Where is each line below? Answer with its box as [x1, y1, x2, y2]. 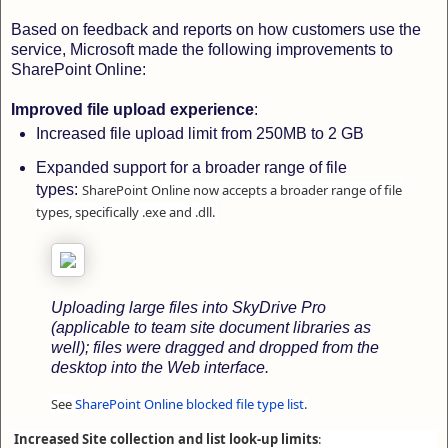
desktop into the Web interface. [51, 358, 269, 376]
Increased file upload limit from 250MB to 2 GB [35, 125, 364, 143]
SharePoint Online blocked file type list [75, 394, 304, 413]
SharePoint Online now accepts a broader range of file [81, 181, 402, 200]
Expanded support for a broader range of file [35, 159, 347, 177]
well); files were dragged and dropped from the [51, 338, 379, 356]
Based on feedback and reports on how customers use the [11, 20, 421, 38]
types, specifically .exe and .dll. [35, 203, 215, 222]
